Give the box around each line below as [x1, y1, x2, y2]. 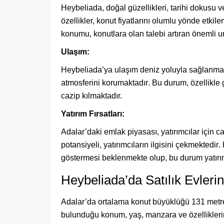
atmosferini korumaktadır [61, 78, 148, 87]
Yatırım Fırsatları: [61, 109, 124, 118]
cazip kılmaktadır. [61, 91, 126, 100]
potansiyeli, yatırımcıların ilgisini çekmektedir [61, 140, 218, 149]
